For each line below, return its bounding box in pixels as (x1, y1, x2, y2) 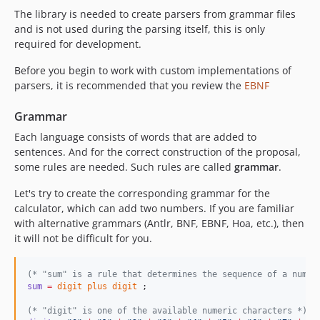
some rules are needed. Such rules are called (14, 160, 234, 174)
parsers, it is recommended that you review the (14, 79, 244, 92)
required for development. (14, 37, 141, 51)
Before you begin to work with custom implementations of (14, 64, 291, 77)
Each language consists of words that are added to (14, 130, 256, 144)
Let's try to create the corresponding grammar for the (14, 186, 270, 200)
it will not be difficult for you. (14, 231, 152, 245)
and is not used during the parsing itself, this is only (14, 22, 265, 36)
